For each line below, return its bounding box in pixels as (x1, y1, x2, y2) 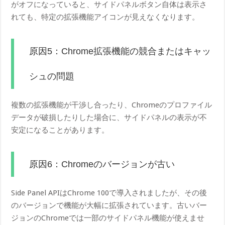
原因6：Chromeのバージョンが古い (29, 159, 175, 169)
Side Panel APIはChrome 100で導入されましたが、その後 (11, 188, 207, 197)
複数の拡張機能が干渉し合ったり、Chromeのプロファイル (11, 100, 212, 109)
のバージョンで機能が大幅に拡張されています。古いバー (11, 200, 207, 210)
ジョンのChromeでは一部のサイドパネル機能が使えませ (11, 213, 205, 222)
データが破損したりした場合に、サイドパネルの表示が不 (11, 113, 207, 122)
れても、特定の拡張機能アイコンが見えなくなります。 (11, 12, 200, 22)
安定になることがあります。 (11, 125, 109, 135)
